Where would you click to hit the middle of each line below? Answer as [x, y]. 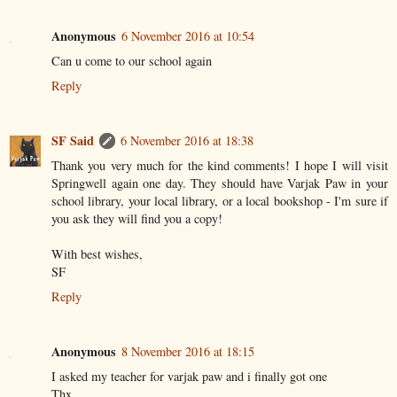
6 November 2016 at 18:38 [187, 140]
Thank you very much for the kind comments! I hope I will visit [220, 165]
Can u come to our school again [132, 60]
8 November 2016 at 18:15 [188, 351]
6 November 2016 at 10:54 [188, 35]
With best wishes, [97, 253]
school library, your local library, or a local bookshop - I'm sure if [220, 200]
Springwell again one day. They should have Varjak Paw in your [220, 183]
